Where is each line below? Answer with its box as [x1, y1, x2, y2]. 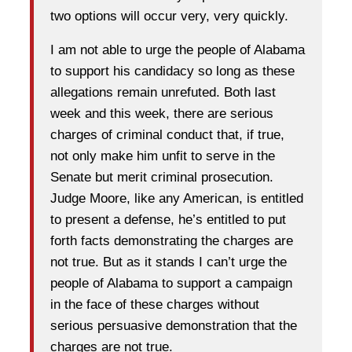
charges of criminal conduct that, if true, [50, 126, 284, 142]
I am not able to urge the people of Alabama [50, 42, 305, 57]
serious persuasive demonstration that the [50, 317, 297, 333]
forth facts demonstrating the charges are [50, 233, 293, 248]
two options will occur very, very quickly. [50, 8, 288, 24]
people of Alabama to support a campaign [50, 275, 292, 291]
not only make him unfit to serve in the [50, 148, 275, 163]
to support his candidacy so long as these [50, 63, 295, 79]
